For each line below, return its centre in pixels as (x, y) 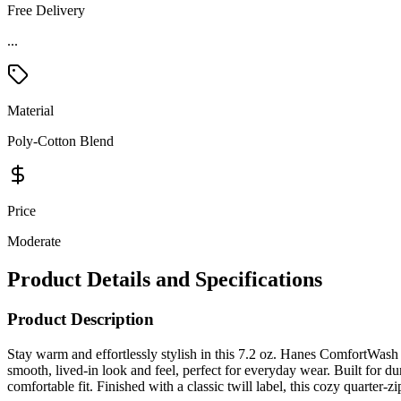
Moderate (34, 242)
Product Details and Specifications (165, 280)
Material (30, 111)
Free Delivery (46, 11)
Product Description (81, 320)
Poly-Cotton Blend (60, 141)
